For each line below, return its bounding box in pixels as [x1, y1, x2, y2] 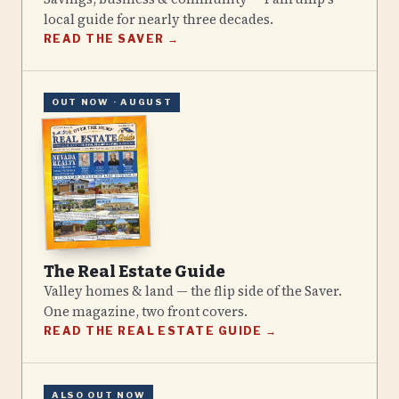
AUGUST [120, 97, 173, 108]
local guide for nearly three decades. [44, 10, 273, 28]
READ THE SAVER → [44, 31, 180, 45]
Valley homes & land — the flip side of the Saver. [44, 282, 342, 301]
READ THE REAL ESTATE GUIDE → [44, 324, 278, 338]
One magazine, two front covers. [44, 303, 248, 322]
